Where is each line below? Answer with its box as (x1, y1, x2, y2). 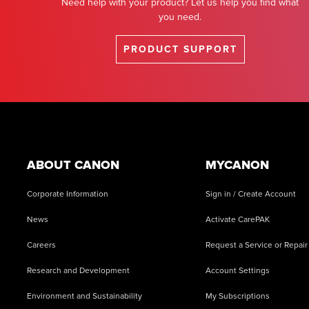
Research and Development (27, 266, 130, 276)
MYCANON (206, 157, 270, 172)
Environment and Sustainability (27, 291, 142, 301)
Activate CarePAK (206, 215, 270, 225)
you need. (159, 11, 201, 23)
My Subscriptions (206, 291, 270, 301)
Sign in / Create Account (206, 189, 297, 199)
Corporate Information (27, 189, 108, 199)
